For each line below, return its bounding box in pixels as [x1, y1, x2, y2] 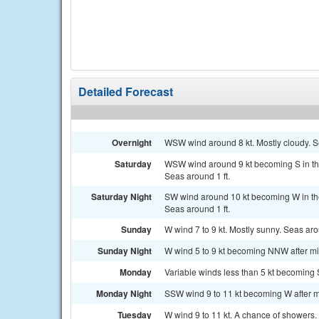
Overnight [112, 136, 152, 149]
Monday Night [96, 287, 152, 300]
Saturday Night [91, 190, 152, 203]
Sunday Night [98, 244, 152, 257]
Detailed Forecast [78, 83, 173, 100]
